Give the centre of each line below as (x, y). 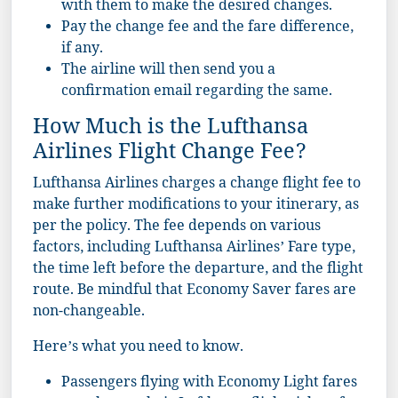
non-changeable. (89, 313)
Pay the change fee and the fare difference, (207, 28)
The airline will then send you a (168, 71)
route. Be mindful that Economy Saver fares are (195, 291)
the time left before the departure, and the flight (198, 270)
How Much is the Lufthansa (171, 130)
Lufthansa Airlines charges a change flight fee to (197, 185)
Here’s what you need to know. (138, 348)
